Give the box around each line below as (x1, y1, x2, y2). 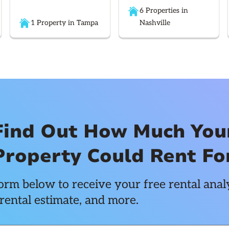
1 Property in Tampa (30, 18, 98, 27)
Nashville (139, 18, 170, 28)
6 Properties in (139, 6, 188, 15)
